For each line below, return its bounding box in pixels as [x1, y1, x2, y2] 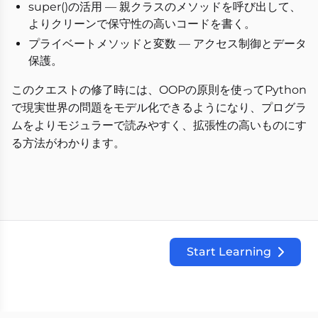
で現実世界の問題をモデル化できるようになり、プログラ [11, 101, 307, 115]
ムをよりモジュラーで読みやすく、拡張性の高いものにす [11, 119, 307, 133]
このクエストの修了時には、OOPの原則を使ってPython [11, 83, 307, 97]
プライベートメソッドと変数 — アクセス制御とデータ [28, 37, 307, 51]
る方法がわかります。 [11, 136, 125, 150]
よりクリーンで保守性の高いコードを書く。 [28, 17, 256, 31]
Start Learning [187, 245, 271, 258]
